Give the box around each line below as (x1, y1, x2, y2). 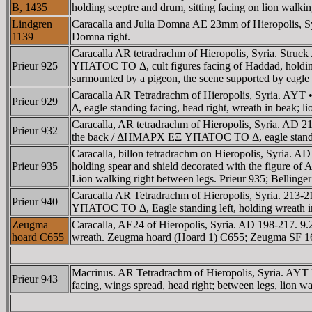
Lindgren (12, 17, 52, 30)
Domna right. (72, 30, 130, 42)
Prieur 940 (12, 195, 58, 208)
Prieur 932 (12, 124, 58, 136)
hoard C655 (12, 231, 64, 243)
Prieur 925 (12, 59, 58, 72)
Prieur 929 (12, 95, 58, 107)
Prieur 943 (12, 272, 58, 285)
